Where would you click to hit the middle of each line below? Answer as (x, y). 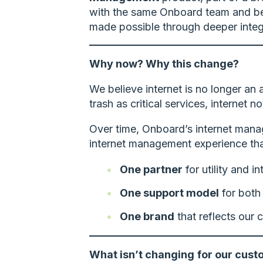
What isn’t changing (142, 254)
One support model (169, 193)
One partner (151, 169)
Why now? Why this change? (164, 64)
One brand (147, 216)
